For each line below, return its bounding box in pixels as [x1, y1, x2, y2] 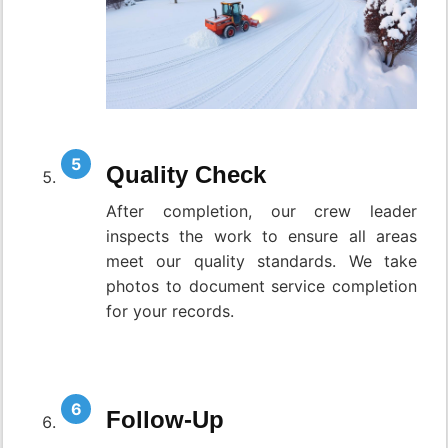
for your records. [106, 301, 234, 322]
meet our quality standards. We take [106, 251, 417, 272]
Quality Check [106, 161, 266, 189]
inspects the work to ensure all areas [106, 226, 417, 247]
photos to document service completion [106, 276, 417, 297]
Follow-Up [106, 406, 224, 434]
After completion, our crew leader [106, 201, 417, 222]
